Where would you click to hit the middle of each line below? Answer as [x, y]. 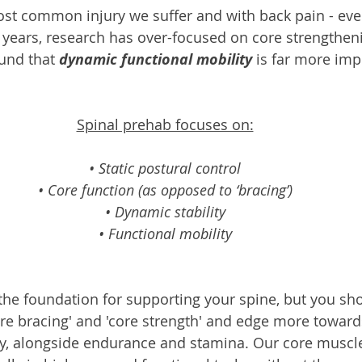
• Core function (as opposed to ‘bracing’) [165, 190]
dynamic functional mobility [155, 59]
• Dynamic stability [165, 212]
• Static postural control [165, 168]
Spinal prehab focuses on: [165, 124]
